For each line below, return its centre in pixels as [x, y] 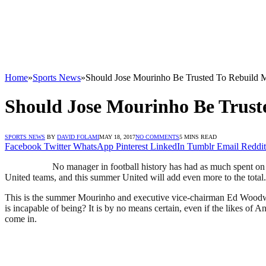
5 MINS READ [198, 137]
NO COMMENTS [157, 137]
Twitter [57, 146]
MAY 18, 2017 [117, 137]
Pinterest [132, 146]
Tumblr [201, 146]
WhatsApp [93, 146]
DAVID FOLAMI [78, 137]
